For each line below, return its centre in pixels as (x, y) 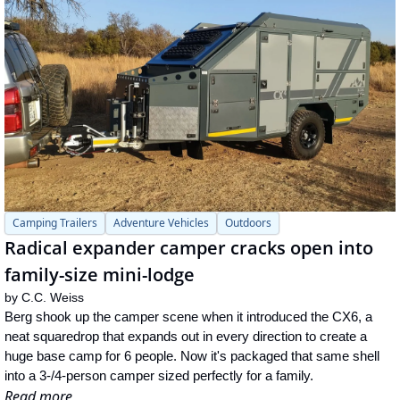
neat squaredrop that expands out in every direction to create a (186, 337)
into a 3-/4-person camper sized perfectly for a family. (159, 376)
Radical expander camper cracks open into (189, 248)
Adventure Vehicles (161, 223)
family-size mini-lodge (100, 275)
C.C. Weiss (53, 298)
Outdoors (248, 223)
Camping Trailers (55, 223)
